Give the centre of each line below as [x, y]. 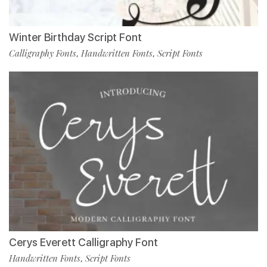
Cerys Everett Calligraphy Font [83, 243]
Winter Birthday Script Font [75, 38]
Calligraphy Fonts [43, 53]
